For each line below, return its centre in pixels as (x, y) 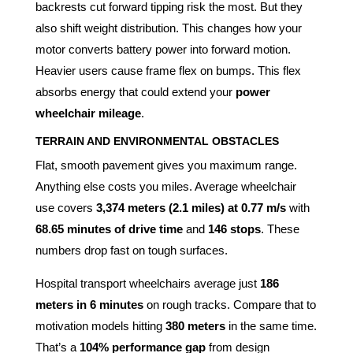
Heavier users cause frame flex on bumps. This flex (168, 70)
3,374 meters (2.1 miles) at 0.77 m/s (191, 207)
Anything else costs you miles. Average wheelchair (165, 186)
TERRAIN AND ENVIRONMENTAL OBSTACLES (157, 141)
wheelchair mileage (88, 113)
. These (280, 229)
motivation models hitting (100, 325)
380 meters (195, 325)
